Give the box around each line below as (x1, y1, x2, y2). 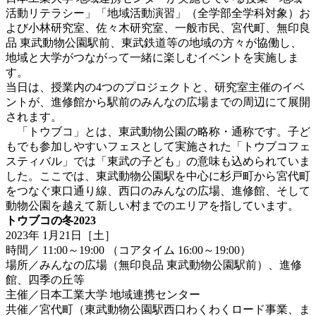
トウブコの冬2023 (6, 214, 96, 226)
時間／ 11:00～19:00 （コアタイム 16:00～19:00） (6, 243, 251, 256)
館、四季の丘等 (6, 273, 85, 286)
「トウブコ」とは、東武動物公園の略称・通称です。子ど (6, 125, 310, 138)
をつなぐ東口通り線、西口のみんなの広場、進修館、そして (6, 184, 310, 197)
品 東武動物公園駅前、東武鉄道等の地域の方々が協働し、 (6, 36, 302, 49)
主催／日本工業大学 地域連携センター (6, 288, 200, 300)
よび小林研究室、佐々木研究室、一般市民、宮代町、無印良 (6, 21, 310, 34)
